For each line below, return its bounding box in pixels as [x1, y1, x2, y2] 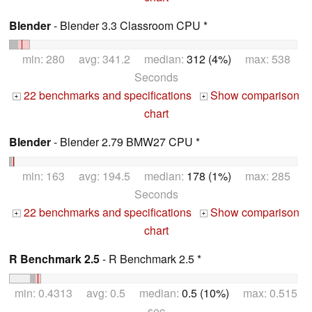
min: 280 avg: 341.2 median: [22, 51, 187, 68]
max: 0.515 [229, 285, 297, 302]
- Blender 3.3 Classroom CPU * [51, 17, 208, 33]
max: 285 [231, 168, 290, 185]
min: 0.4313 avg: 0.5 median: [15, 285, 182, 302]
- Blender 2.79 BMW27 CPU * [51, 134, 200, 150]
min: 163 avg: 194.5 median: [22, 168, 187, 185]
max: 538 [231, 51, 290, 68]
